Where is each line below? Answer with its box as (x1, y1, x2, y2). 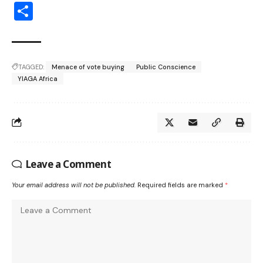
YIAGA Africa (18, 74, 58, 83)
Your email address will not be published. (12, 180, 136, 189)
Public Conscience (136, 62, 195, 71)
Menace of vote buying (52, 62, 124, 71)
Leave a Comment (25, 157, 112, 171)
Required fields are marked (137, 180, 225, 189)
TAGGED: (18, 62, 44, 71)
